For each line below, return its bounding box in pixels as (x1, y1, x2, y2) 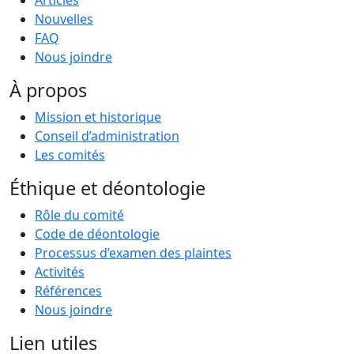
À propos (9, 77, 87, 103)
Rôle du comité (35, 205, 124, 224)
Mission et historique (35, 107, 161, 126)
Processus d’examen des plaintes (35, 243, 232, 262)
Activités (35, 262, 85, 281)
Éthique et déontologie (9, 175, 205, 201)
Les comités (35, 145, 105, 164)
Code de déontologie (35, 224, 160, 243)
